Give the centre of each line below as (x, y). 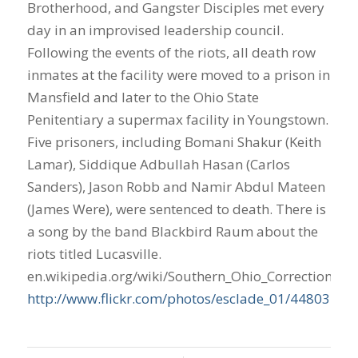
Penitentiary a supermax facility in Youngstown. (177, 119)
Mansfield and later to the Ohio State (143, 97)
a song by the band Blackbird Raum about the (172, 231)
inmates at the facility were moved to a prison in (178, 75)
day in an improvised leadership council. (155, 30)
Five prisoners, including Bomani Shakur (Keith (174, 142)
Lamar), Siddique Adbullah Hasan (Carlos (158, 164)
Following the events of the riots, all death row (171, 52)
